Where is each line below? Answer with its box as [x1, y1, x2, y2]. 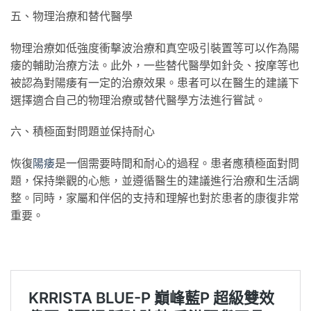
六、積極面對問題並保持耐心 [10, 124, 155, 138]
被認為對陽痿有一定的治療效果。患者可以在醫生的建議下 [10, 75, 299, 89]
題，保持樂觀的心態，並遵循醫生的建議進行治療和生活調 [10, 174, 299, 187]
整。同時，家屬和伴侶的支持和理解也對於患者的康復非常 [10, 191, 299, 205]
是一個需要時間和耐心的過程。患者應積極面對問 [55, 156, 299, 170]
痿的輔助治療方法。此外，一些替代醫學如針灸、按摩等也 [10, 58, 299, 72]
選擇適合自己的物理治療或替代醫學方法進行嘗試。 [10, 92, 266, 106]
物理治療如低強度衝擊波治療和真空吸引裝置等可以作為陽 [10, 40, 299, 54]
